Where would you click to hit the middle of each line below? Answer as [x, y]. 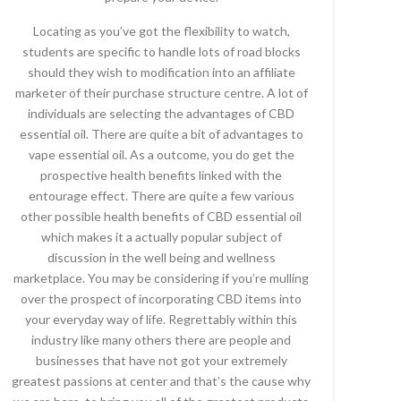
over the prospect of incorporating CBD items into [161, 299]
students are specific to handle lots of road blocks [161, 51]
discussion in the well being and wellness [161, 257]
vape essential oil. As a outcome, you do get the [161, 154]
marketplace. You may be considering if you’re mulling [161, 278]
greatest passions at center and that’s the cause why [161, 381]
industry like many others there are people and [161, 340]
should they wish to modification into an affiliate [161, 72]
